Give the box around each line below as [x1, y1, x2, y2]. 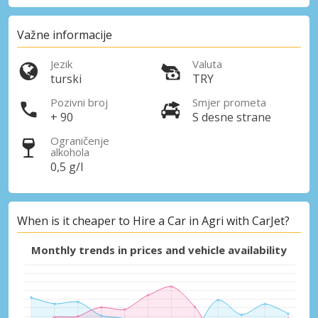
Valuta [192, 56, 222, 71]
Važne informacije [17, 27, 112, 43]
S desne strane [192, 109, 271, 125]
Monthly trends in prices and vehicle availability [31, 243, 287, 258]
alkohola [50, 144, 89, 159]
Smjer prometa [192, 94, 266, 109]
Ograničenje [50, 133, 109, 148]
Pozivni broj [50, 94, 108, 109]
